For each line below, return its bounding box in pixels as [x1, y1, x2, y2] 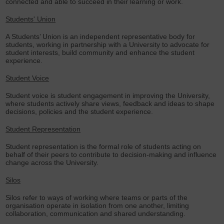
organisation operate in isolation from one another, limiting [5, 201, 189, 209]
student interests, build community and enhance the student [5, 48, 195, 56]
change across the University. [5, 158, 99, 166]
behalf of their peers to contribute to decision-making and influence [5, 150, 217, 158]
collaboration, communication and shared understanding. [5, 209, 186, 217]
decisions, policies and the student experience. [5, 107, 153, 115]
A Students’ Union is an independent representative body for [5, 32, 195, 40]
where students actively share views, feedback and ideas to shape [5, 99, 215, 107]
